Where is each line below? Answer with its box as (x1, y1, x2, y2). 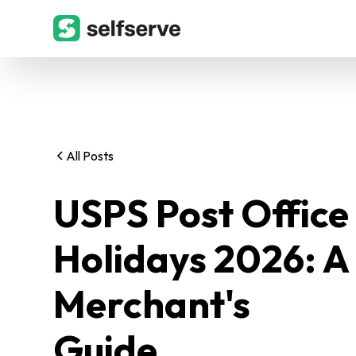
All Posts (66, 148, 114, 164)
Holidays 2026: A (53, 234, 350, 282)
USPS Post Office (53, 189, 350, 237)
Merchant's (53, 280, 251, 327)
